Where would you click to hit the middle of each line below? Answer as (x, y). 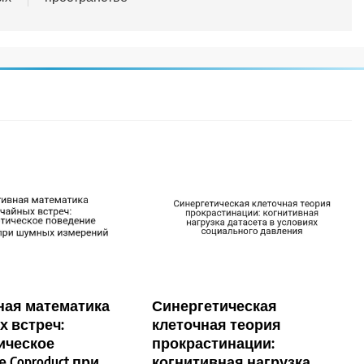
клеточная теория (217, 324)
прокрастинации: (214, 342)
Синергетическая (215, 305)
